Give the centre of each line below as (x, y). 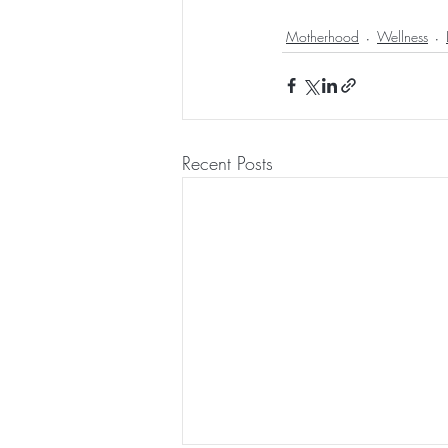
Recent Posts (227, 162)
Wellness (402, 37)
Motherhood (322, 37)
